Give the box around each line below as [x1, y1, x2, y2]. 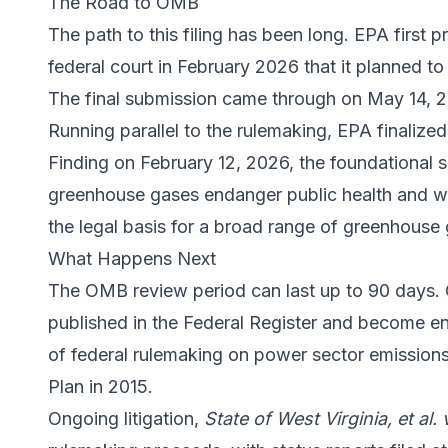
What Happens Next [48, 248, 216, 270]
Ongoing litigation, [48, 408, 204, 430]
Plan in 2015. [48, 376, 153, 398]
